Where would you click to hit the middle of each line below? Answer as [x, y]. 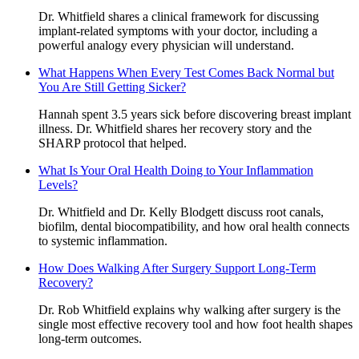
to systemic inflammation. [103, 240]
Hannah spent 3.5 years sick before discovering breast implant [195, 114]
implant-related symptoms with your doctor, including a [178, 30]
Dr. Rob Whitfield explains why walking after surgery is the [190, 309]
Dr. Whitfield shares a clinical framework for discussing [179, 16]
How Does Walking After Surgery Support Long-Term [177, 268]
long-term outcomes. [90, 338]
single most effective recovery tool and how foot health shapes [196, 324]
